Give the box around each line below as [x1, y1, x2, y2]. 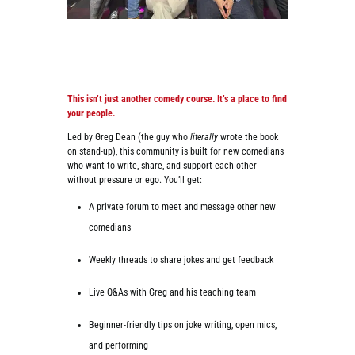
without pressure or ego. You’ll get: [67, 174, 202, 186]
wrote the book [217, 132, 278, 143]
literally [189, 132, 218, 143]
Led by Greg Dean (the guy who [67, 132, 190, 143]
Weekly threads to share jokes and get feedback [88, 254, 273, 266]
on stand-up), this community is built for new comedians [67, 146, 284, 158]
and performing [88, 340, 148, 352]
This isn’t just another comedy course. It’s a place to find [67, 94, 287, 105]
